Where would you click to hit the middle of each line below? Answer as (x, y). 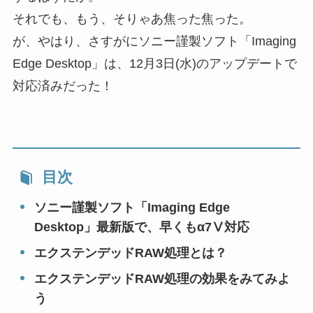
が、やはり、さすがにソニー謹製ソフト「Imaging (154, 41)
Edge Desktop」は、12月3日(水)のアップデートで (154, 63)
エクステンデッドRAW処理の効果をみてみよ (162, 278)
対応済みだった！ (63, 86)
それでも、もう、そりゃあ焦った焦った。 (132, 19)
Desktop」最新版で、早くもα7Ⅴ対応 (142, 227)
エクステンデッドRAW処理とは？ (131, 253)
